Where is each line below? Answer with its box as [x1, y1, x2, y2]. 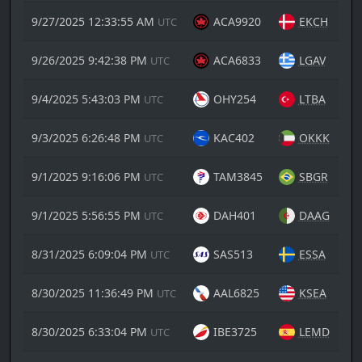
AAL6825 [213, 285, 259, 301]
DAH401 [213, 208, 256, 224]
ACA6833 [213, 53, 261, 69]
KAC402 [213, 130, 255, 146]
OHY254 [213, 91, 256, 107]
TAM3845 [213, 169, 263, 185]
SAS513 [213, 246, 253, 263]
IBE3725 [213, 324, 257, 340]
